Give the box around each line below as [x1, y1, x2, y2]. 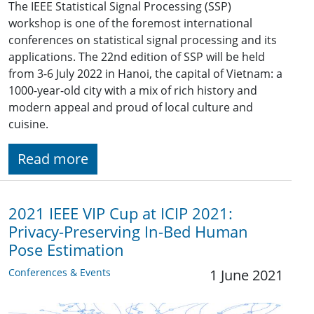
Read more [18, 149, 88, 168]
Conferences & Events [8, 265, 111, 279]
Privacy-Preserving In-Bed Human [8, 221, 248, 242]
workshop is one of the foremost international [8, 15, 252, 31]
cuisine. [8, 116, 51, 132]
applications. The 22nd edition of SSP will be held [8, 48, 265, 64]
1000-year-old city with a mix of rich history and [8, 82, 257, 98]
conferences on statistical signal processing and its [8, 32, 277, 48]
